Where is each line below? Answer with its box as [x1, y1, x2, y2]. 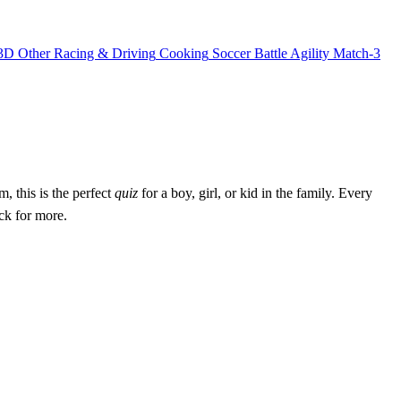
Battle [254, 46, 287, 62]
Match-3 [333, 46, 380, 62]
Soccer [212, 46, 251, 62]
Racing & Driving [54, 46, 156, 62]
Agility [290, 46, 329, 62]
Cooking [159, 46, 209, 62]
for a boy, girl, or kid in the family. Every [138, 185, 372, 201]
